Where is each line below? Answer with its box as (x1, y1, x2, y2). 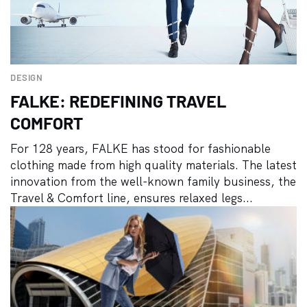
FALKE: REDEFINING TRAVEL (10, 90, 226, 111)
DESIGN (10, 71, 42, 83)
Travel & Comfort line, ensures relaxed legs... (10, 190, 253, 205)
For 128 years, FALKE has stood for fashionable (10, 140, 271, 156)
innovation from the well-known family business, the (10, 173, 296, 188)
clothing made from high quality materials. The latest (10, 157, 297, 172)
